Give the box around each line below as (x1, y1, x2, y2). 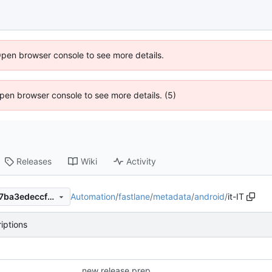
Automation (70, 191, 115, 202)
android (194, 191, 225, 202)
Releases (16, 156, 52, 167)
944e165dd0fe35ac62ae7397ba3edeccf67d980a (47, 191, 54, 202)
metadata (153, 191, 191, 202)
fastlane (118, 191, 150, 202)
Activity (126, 156, 157, 167)
